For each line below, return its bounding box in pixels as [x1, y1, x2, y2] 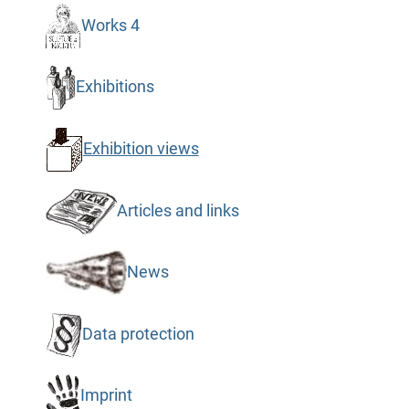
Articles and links [116, 201, 239, 220]
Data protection [81, 324, 194, 343]
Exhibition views [82, 139, 199, 158]
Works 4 [80, 16, 140, 35]
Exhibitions [75, 78, 154, 97]
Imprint [79, 385, 132, 404]
